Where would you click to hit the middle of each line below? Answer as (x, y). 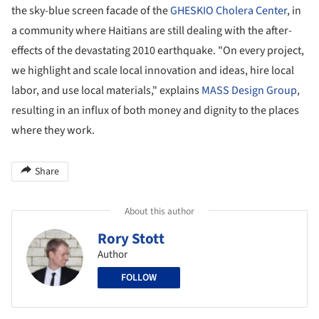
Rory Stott (131, 238)
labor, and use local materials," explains (106, 90)
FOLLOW (139, 277)
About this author (159, 211)
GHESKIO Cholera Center (229, 10)
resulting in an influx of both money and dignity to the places (155, 110)
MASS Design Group (249, 90)
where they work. (53, 130)
